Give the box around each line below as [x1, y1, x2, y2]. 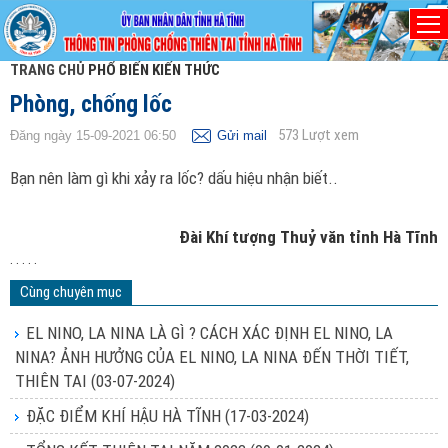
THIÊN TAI [15, 371, 91, 391]
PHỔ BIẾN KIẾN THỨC [88, 61, 220, 79]
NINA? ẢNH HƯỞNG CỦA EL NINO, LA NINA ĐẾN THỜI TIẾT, [15, 347, 409, 367]
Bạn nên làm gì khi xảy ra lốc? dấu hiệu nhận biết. [10, 168, 333, 188]
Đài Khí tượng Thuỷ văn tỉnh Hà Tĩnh [179, 227, 438, 247]
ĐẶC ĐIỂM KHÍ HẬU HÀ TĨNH [26, 406, 225, 426]
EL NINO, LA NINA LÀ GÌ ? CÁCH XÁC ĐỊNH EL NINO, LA [26, 323, 393, 343]
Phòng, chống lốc [10, 91, 172, 118]
